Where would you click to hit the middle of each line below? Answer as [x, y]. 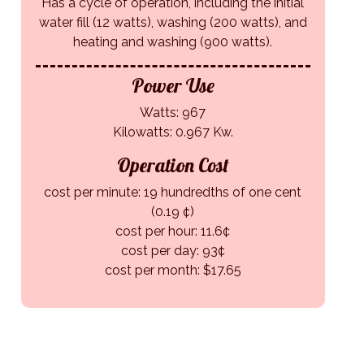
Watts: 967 [173, 113]
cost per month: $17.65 [173, 271]
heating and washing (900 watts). [173, 42]
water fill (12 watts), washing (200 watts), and [173, 23]
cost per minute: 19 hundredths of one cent [173, 193]
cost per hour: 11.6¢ [173, 232]
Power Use [173, 86]
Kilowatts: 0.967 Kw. [173, 132]
